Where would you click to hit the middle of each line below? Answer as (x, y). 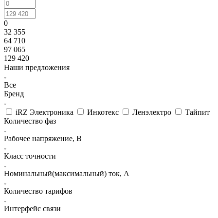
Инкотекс (103, 112)
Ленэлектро (152, 112)
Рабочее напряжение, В (43, 138)
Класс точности (30, 156)
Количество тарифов (38, 191)
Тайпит (197, 112)
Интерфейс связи (32, 208)
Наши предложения (37, 67)
